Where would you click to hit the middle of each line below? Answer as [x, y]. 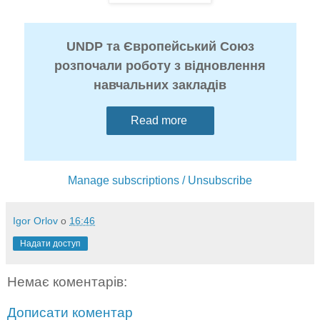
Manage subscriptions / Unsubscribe [160, 180]
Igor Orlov [35, 220]
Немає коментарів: [67, 281]
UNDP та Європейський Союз [160, 46]
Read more [160, 120]
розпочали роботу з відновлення [160, 65]
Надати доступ [50, 243]
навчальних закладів [160, 85]
